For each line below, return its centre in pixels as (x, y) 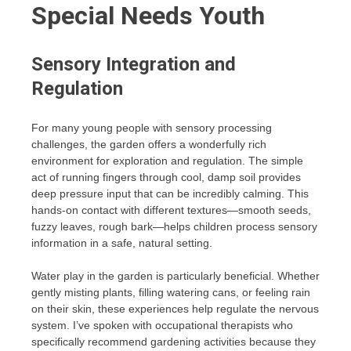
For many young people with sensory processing (152, 128)
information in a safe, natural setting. (122, 243)
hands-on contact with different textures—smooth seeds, (171, 210)
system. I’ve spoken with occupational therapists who (162, 326)
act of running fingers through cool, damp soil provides (166, 177)
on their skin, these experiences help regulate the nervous (175, 309)
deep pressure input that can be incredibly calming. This (170, 194)
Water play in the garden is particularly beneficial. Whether (175, 276)
